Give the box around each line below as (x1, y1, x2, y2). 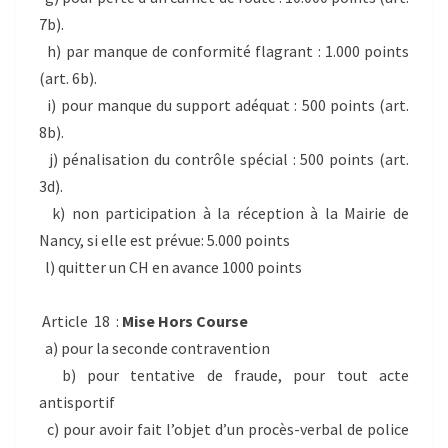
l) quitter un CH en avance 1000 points (39, 257, 302, 278)
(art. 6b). (39, 68, 97, 89)
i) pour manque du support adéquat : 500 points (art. (39, 95, 409, 116)
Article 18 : (39, 311, 122, 332)
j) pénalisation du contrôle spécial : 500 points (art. (39, 149, 409, 170)
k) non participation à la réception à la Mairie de (39, 203, 409, 224)
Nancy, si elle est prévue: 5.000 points (39, 230, 290, 251)
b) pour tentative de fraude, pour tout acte (39, 365, 409, 386)
